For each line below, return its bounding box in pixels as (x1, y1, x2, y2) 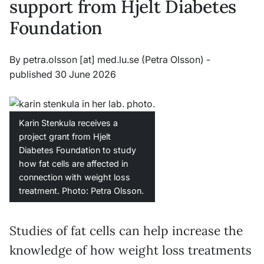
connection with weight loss (19, 171, 130, 182)
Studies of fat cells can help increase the (9, 222, 243, 239)
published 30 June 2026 (9, 68, 116, 80)
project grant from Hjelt (19, 131, 111, 141)
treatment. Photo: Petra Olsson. (19, 185, 144, 196)
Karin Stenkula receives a (19, 117, 118, 128)
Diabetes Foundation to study (19, 144, 136, 155)
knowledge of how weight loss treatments (9, 242, 252, 258)
